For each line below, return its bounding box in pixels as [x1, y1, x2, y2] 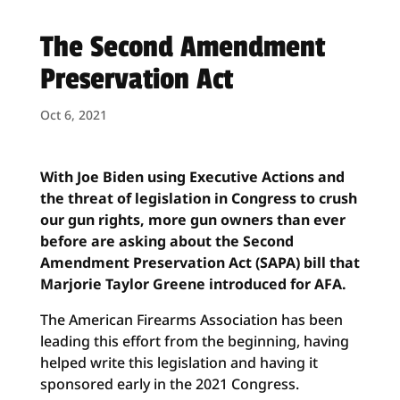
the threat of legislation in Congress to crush [39, 188, 357, 208]
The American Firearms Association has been [39, 310, 343, 329]
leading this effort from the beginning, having [39, 331, 349, 351]
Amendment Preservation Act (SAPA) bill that [39, 253, 360, 272]
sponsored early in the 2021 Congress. [39, 374, 299, 394]
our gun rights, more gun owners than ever [39, 210, 346, 229]
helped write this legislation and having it [39, 353, 318, 372]
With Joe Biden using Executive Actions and [39, 167, 345, 187]
